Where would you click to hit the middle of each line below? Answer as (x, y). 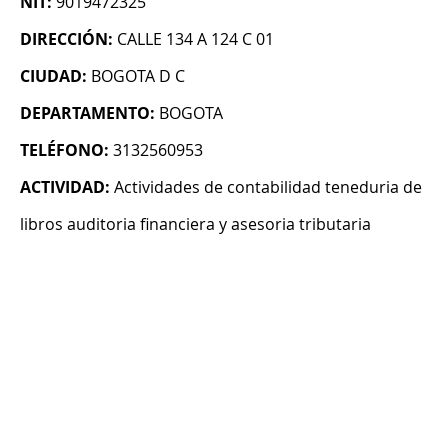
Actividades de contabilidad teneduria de (268, 187)
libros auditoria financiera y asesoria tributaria (195, 224)
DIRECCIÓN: (66, 39)
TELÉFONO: (64, 150)
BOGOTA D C (138, 76)
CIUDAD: (53, 76)
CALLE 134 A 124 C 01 (195, 39)
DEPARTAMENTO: (87, 113)
